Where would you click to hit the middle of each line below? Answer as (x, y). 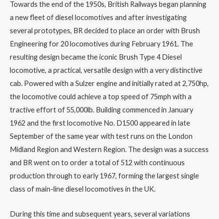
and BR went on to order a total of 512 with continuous (97, 163)
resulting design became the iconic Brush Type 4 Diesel (96, 57)
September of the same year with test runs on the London (101, 136)
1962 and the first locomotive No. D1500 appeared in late (100, 123)
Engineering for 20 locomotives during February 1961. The (101, 44)
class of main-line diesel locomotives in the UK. (83, 189)
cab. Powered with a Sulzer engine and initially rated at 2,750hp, (109, 84)
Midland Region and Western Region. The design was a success (109, 150)
